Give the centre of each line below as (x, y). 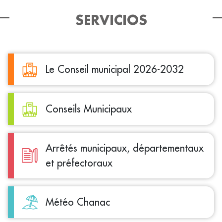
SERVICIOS (111, 20)
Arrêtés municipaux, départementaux (125, 148)
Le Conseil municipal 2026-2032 (115, 69)
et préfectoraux (79, 163)
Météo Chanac (78, 202)
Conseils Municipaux (89, 109)
